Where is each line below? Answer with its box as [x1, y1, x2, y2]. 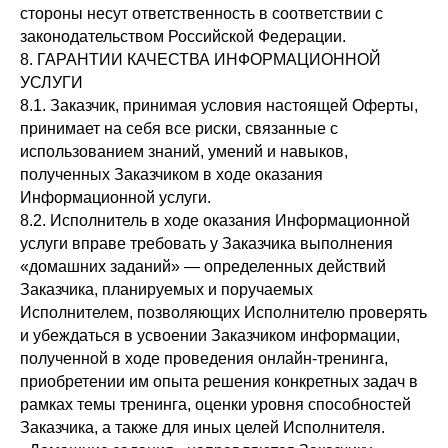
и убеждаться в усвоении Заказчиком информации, [20, 327, 400, 344]
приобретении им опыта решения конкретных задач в [20, 373, 418, 390]
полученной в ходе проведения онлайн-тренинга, [20, 350, 388, 367]
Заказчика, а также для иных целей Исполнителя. [20, 419, 385, 436]
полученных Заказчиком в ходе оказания [20, 166, 323, 183]
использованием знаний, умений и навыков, [20, 143, 348, 160]
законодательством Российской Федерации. [20, 28, 346, 45]
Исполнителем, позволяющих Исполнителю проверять [20, 304, 427, 321]
